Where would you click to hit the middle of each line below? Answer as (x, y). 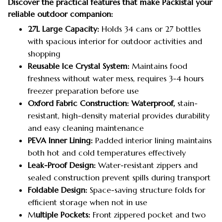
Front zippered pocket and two (149, 215)
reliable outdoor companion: (60, 14)
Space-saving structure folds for (147, 190)
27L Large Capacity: (63, 29)
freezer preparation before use (83, 91)
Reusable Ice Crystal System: (79, 66)
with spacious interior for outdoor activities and (115, 41)
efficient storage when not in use (87, 202)
